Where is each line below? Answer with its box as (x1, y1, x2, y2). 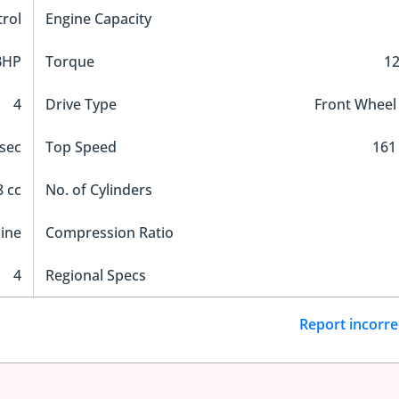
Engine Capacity (45, 9, 151, 29)
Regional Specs (45, 265, 146, 286)
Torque (45, 52, 94, 72)
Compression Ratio (45, 223, 174, 243)
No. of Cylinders (45, 180, 152, 200)
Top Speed (45, 137, 117, 158)
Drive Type (45, 94, 117, 115)
